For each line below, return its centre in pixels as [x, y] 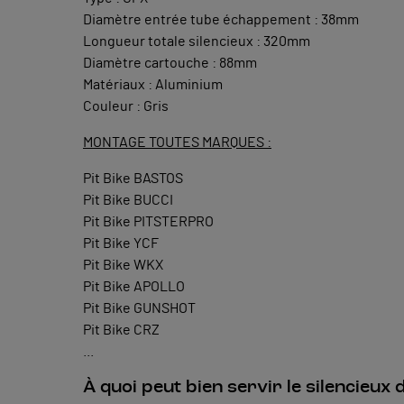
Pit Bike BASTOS [133, 178]
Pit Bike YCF [121, 243]
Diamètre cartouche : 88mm [170, 63]
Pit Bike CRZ [121, 330]
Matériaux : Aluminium [153, 84]
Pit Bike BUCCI [128, 200]
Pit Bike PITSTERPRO [148, 221]
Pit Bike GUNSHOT [139, 308]
